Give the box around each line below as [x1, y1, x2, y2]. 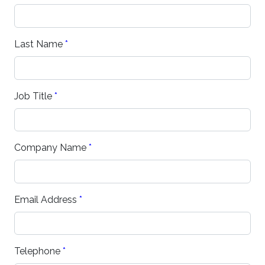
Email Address [14, 193, 79, 205]
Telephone [14, 245, 63, 257]
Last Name [14, 38, 65, 50]
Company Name [14, 142, 89, 154]
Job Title [14, 90, 54, 102]
